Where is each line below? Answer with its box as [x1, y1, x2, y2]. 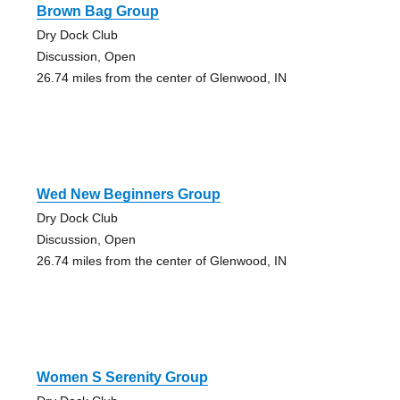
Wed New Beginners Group [36, 187, 221, 203]
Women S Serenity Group [36, 370, 208, 386]
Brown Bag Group [36, 4, 159, 20]
